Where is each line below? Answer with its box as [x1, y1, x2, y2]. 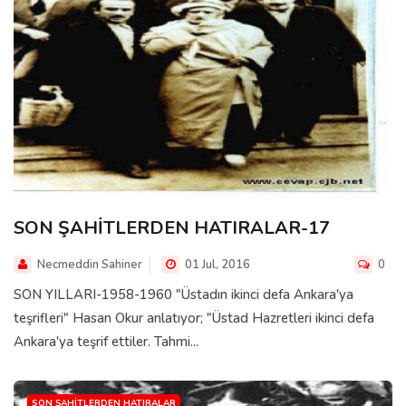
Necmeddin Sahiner [37, 256, 142, 274]
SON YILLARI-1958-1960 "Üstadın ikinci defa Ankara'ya [14, 285, 353, 304]
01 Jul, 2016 [182, 256, 250, 274]
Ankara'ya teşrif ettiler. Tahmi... [14, 333, 198, 352]
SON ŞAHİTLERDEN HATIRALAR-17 [14, 216, 330, 241]
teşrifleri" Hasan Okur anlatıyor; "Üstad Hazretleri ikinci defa [14, 309, 374, 328]
